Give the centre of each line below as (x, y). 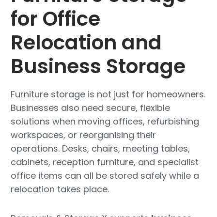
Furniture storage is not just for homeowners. (108, 94)
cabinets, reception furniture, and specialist (105, 162)
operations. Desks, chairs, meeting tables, (101, 149)
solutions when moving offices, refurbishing (105, 122)
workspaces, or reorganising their (84, 135)
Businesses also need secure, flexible (91, 108)
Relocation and (86, 43)
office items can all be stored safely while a (105, 176)
